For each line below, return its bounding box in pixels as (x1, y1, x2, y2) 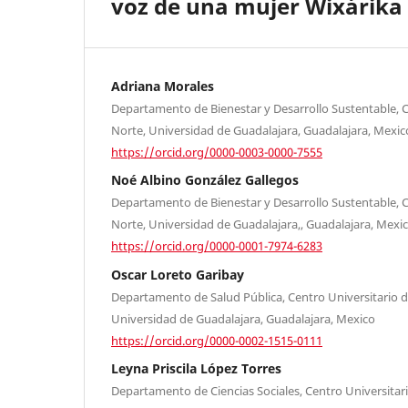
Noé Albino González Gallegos (111, 171, 299, 189)
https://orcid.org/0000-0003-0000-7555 (111, 143, 322, 160)
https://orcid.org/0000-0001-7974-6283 (111, 237, 322, 254)
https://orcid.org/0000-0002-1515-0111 (111, 331, 322, 349)
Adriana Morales (111, 76, 214, 95)
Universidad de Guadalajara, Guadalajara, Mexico (111, 310, 375, 327)
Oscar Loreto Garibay (111, 265, 244, 283)
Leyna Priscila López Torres (111, 360, 281, 378)
